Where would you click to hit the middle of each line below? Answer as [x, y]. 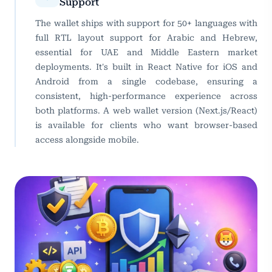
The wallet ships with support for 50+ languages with [146, 23]
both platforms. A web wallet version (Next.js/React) [146, 111]
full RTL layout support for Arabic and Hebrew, [146, 38]
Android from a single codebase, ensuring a [146, 82]
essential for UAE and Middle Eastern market [146, 53]
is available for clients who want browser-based [146, 125]
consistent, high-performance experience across [146, 96]
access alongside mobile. [87, 140]
